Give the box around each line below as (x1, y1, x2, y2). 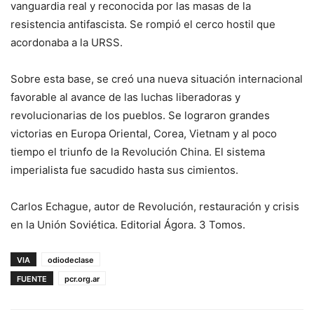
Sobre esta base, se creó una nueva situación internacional (11, 71, 303, 86)
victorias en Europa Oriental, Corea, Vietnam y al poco (11, 126, 277, 140)
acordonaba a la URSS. (11, 35, 123, 49)
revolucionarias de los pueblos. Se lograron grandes (11, 108, 270, 122)
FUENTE (17, 273, 47, 284)
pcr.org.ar (64, 273, 100, 284)
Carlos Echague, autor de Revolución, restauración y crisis (11, 199, 299, 213)
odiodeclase (48, 254, 94, 265)
